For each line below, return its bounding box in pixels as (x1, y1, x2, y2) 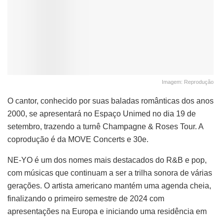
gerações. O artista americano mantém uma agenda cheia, (7, 181, 211, 190)
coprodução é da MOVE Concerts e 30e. (7, 135, 148, 144)
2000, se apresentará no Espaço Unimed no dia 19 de (7, 109, 196, 118)
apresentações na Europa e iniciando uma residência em (7, 207, 207, 216)
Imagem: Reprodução (162, 78, 214, 85)
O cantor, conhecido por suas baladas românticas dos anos (7, 96, 214, 105)
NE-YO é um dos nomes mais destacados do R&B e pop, (7, 155, 207, 164)
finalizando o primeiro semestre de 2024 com (7, 194, 164, 203)
